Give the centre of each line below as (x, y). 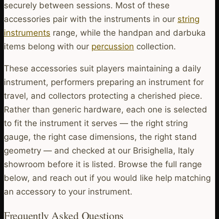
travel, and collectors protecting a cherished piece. (103, 96)
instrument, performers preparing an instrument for (104, 82)
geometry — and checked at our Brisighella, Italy (99, 150)
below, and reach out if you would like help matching (107, 178)
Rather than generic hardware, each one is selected (106, 109)
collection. (155, 46)
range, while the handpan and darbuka (128, 33)
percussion (113, 46)
